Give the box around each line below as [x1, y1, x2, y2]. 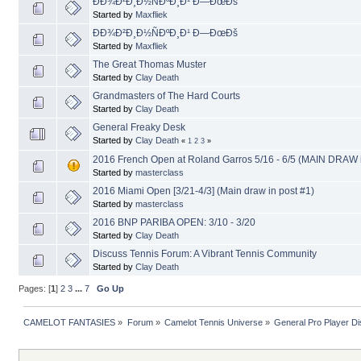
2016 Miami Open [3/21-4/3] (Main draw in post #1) [93, 185, 314, 197]
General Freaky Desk [93, 122, 185, 134]
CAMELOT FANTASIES [23, 317, 116, 328]
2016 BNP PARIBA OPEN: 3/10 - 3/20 [93, 217, 255, 229]
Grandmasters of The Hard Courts [93, 90, 240, 102]
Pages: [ [19, 284, 51, 294]
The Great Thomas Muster [93, 59, 206, 71]
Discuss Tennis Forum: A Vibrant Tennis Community [93, 248, 317, 260]
